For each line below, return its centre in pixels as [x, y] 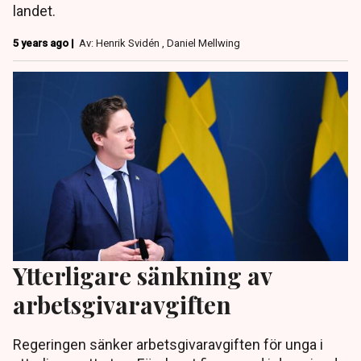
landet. [34, 11]
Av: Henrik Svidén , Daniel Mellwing [160, 44]
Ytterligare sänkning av [142, 275]
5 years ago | [45, 44]
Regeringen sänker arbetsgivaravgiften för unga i [168, 344]
